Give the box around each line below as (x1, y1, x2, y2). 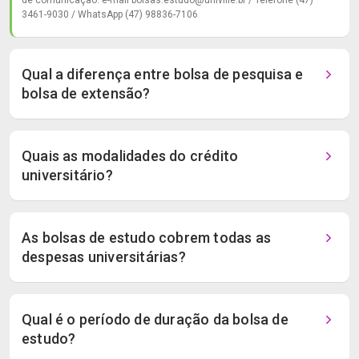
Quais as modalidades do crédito (22, 147, 239, 164)
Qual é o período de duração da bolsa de (22, 311, 288, 328)
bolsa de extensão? (22, 85, 151, 102)
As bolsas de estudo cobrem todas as (22, 229, 272, 246)
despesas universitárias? (22, 248, 186, 265)
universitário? (22, 167, 113, 184)
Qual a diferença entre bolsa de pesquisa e (22, 66, 304, 83)
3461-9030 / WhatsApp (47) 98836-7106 (22, 9, 198, 20)
